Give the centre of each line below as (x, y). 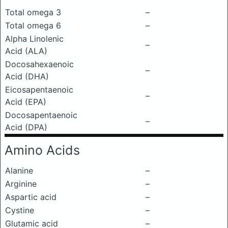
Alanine (19, 170)
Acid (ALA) (26, 51)
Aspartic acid (31, 197)
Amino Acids (42, 150)
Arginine (21, 184)
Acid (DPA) (26, 127)
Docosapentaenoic (41, 115)
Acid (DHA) (27, 76)
